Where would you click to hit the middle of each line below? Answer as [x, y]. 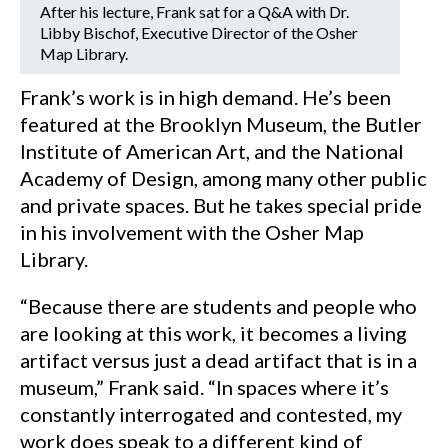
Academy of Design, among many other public [223, 178]
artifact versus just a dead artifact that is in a [218, 360]
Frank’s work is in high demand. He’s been [205, 97]
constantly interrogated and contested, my [211, 414]
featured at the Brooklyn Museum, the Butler [221, 124]
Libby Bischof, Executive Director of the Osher [199, 32]
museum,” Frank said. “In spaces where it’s [204, 387]
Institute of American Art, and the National [212, 151]
